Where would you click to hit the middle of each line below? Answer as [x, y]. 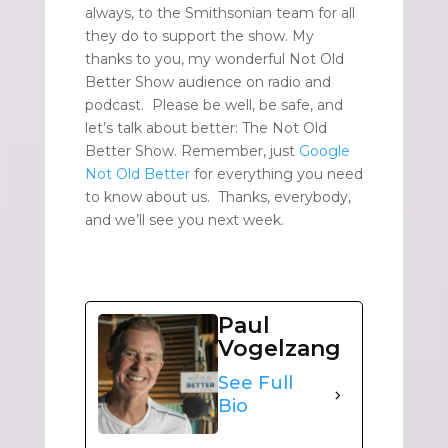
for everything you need [276, 174]
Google [324, 151]
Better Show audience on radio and [207, 82]
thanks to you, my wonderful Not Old [214, 59]
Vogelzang [279, 349]
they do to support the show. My [199, 36]
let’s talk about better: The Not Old [205, 128]
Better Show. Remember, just [191, 151]
